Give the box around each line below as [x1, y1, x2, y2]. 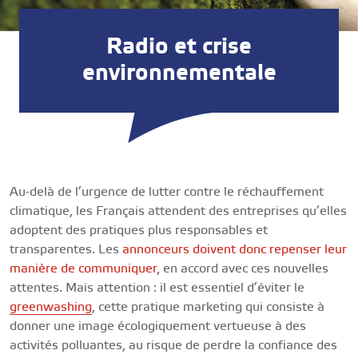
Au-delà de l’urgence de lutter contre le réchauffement [10, 185, 324, 201]
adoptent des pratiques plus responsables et [10, 223, 268, 239]
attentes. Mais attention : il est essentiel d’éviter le [10, 280, 304, 296]
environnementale [82, 60, 276, 88]
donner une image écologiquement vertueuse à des [10, 319, 306, 335]
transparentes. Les [10, 242, 122, 258]
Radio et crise [106, 34, 252, 62]
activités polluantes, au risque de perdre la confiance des [10, 338, 337, 354]
